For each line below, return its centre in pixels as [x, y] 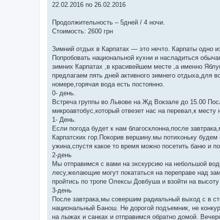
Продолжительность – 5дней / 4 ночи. [109, 22]
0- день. [64, 93]
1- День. [64, 119]
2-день [62, 155]
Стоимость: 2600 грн [82, 31]
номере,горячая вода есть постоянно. [108, 84]
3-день [62, 190]
